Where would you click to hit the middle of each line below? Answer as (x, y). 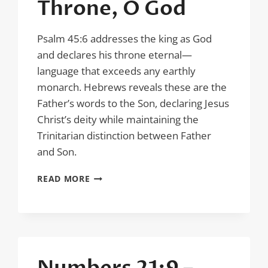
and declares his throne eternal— (115, 55)
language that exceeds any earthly (117, 71)
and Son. (57, 152)
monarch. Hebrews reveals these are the (132, 87)
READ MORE (64, 179)
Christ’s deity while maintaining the (118, 119)
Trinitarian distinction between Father (124, 135)
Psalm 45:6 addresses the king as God (125, 39)
